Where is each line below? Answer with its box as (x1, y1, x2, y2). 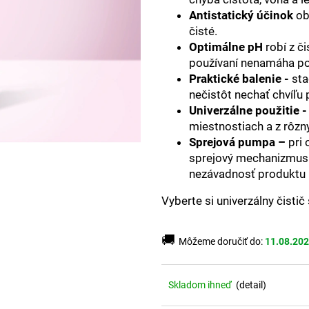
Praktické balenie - (189, 71, 289, 86)
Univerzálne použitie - (189, 103, 307, 117)
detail (239, 279, 263, 291)
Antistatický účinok (189, 8, 293, 22)
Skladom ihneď (168, 279, 234, 291)
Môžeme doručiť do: (179, 236, 263, 248)
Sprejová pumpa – (189, 134, 286, 149)
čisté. (189, 23, 217, 38)
